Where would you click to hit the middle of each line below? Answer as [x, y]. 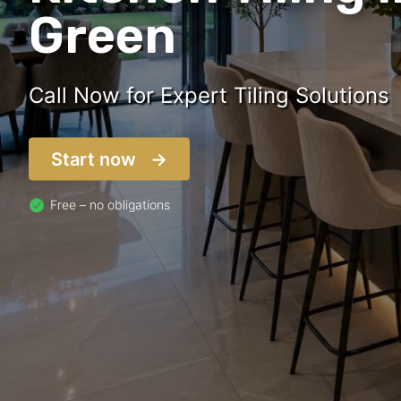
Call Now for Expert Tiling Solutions [209, 95]
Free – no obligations [110, 204]
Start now [94, 159]
